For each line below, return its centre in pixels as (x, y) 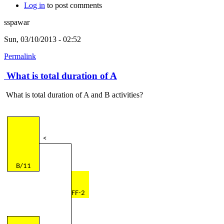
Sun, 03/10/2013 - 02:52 (42, 39)
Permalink (20, 56)
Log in (34, 5)
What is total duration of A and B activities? (73, 95)
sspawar (17, 22)
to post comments (73, 5)
